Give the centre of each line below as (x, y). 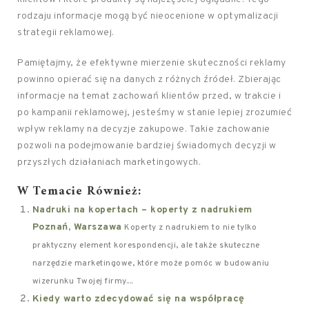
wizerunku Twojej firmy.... (82, 281)
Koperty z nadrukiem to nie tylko (191, 228)
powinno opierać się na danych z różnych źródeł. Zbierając (149, 80)
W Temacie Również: (79, 191)
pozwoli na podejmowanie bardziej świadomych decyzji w (147, 146)
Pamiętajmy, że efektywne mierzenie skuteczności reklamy (152, 63)
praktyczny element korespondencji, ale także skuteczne (146, 246)
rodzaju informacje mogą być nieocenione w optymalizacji (148, 16)
